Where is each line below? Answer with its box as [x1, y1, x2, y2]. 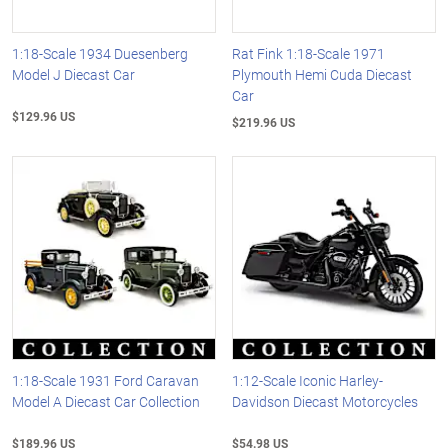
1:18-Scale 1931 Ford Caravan [12, 370, 199, 390]
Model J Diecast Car [12, 65, 135, 85]
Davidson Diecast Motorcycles [232, 391, 419, 411]
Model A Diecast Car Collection [12, 391, 200, 411]
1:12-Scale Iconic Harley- [232, 370, 384, 390]
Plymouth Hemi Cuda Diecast [232, 65, 413, 85]
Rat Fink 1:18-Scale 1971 [232, 44, 386, 64]
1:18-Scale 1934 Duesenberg [12, 44, 188, 64]
